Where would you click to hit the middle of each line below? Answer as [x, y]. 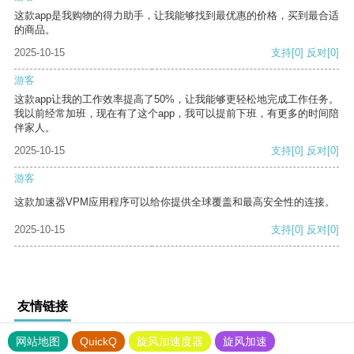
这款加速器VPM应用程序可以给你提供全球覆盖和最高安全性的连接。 [175, 202]
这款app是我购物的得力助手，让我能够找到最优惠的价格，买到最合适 [177, 16]
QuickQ [98, 342]
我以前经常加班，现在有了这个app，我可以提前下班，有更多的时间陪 [177, 114]
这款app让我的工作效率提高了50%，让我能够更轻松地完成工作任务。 [177, 100]
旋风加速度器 [170, 342]
